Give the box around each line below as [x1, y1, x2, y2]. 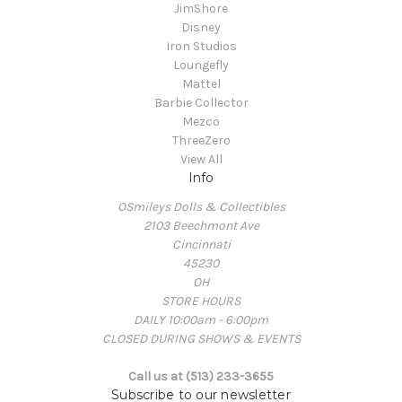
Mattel [181, 75, 221, 92]
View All [179, 151, 223, 167]
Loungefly [173, 57, 229, 73]
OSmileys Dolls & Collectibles [117, 198, 285, 214]
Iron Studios [165, 38, 237, 54]
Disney [181, 19, 221, 35]
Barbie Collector [153, 94, 249, 110]
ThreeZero [171, 132, 231, 148]
